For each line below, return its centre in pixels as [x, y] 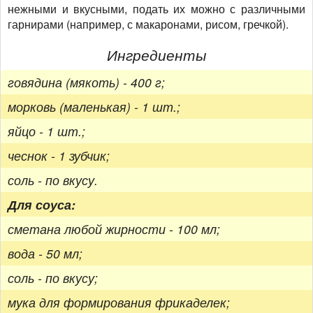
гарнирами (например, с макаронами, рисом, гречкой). [148, 24]
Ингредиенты [156, 54]
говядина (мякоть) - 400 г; [86, 82]
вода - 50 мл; [45, 254]
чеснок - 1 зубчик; [59, 156]
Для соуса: [42, 205]
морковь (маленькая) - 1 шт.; [94, 107]
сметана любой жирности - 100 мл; [114, 229]
